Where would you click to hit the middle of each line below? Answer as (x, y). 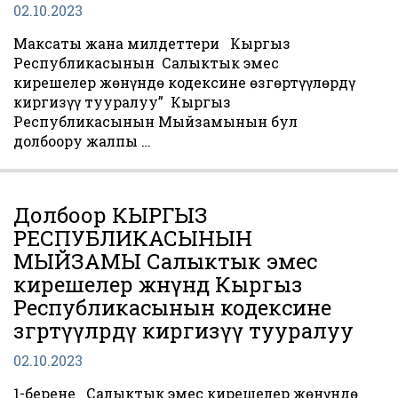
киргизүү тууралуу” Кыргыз (122, 102)
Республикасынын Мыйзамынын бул (155, 121)
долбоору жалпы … (82, 141)
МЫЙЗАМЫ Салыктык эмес (165, 261)
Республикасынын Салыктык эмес (146, 63)
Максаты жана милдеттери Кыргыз (152, 43)
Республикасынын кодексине (172, 307)
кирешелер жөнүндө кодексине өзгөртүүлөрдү (184, 82)
